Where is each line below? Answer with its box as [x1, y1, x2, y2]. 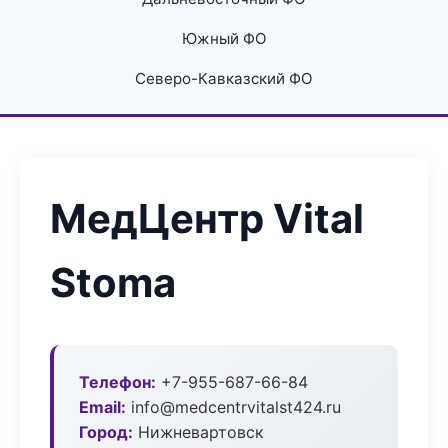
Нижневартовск [133, 422, 264, 442]
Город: [79, 422, 133, 442]
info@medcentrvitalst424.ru [126, 397, 341, 417]
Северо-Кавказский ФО [135, 69, 313, 88]
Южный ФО [181, 29, 267, 48]
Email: [79, 397, 126, 417]
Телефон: [79, 372, 156, 392]
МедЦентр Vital [50, 194, 364, 243]
